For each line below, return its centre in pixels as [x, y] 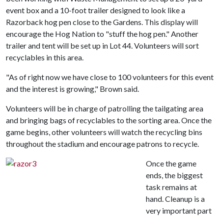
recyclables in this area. [45, 57]
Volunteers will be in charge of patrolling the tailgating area [105, 108]
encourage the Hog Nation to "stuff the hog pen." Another [102, 34]
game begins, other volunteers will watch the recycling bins [104, 132]
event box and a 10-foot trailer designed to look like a [96, 10]
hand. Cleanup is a [175, 199]
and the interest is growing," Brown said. [72, 89]
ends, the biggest [174, 175]
